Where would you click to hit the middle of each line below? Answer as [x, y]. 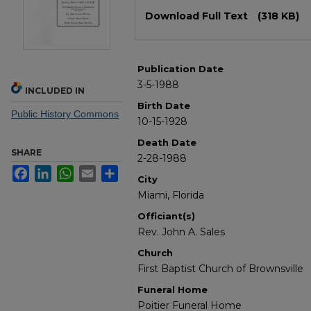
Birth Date [164, 106]
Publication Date [180, 69]
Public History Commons [65, 114]
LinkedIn [70, 171]
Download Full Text [198, 16]
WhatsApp [96, 171]
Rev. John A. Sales [181, 232]
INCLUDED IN [55, 91]
